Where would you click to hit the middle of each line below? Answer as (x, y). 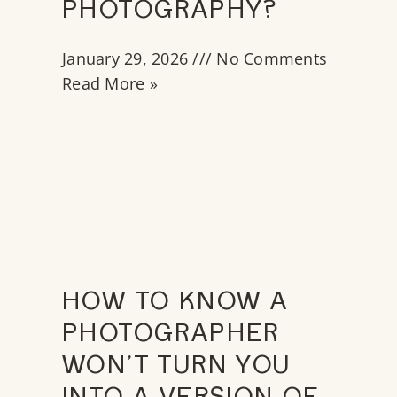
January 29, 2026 (128, 59)
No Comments (269, 59)
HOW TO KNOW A (175, 304)
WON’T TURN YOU (177, 368)
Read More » (110, 84)
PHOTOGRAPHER (171, 336)
